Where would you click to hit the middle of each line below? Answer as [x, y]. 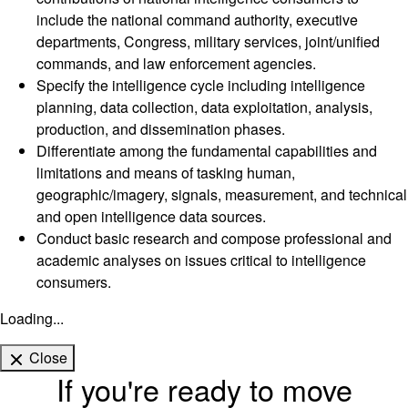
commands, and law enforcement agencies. [176, 64]
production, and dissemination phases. [161, 129]
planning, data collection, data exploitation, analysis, [204, 107]
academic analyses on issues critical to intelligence [201, 260]
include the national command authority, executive [197, 20]
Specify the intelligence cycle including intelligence [201, 86]
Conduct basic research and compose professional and [214, 239]
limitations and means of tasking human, [166, 173]
